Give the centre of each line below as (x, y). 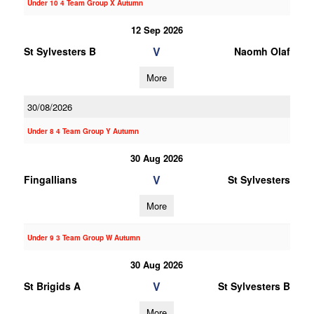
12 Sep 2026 (157, 30)
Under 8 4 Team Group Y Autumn (83, 131)
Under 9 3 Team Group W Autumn (83, 238)
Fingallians (50, 179)
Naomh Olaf (262, 51)
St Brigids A (52, 286)
